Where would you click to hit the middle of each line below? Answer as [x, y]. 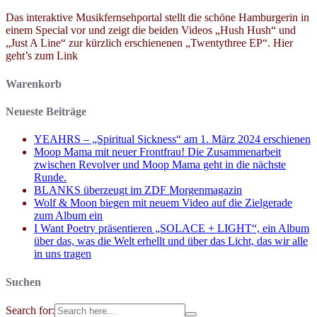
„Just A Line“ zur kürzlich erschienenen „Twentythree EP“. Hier [149, 43]
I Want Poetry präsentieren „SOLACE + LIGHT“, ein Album [172, 229]
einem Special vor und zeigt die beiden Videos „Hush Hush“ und [151, 30]
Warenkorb [34, 83]
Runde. [50, 178]
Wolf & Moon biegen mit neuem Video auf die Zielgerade [163, 203]
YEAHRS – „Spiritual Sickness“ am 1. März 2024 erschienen [172, 139]
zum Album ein [68, 216]
